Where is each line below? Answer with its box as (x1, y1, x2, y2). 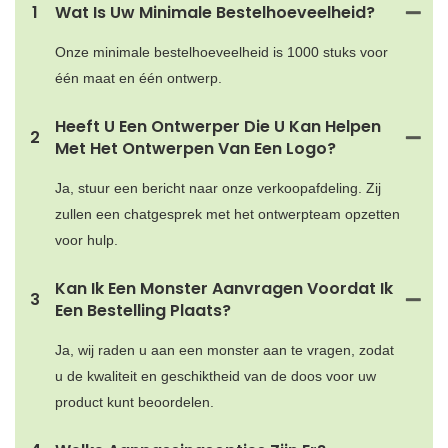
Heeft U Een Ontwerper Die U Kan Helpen (55, 114, 381, 138)
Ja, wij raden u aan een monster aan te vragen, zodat (55, 341, 394, 358)
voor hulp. (55, 231, 118, 248)
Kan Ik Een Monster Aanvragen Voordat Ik (55, 276, 393, 300)
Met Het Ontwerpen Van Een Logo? (55, 136, 336, 160)
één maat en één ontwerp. (55, 69, 222, 86)
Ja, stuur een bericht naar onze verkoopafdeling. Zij (55, 179, 381, 196)
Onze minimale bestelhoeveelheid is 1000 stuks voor (55, 43, 388, 60)
